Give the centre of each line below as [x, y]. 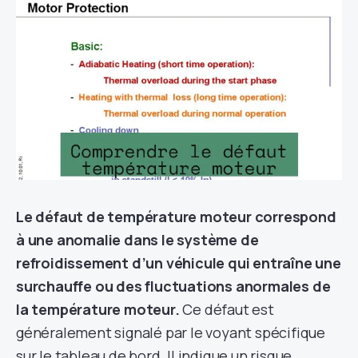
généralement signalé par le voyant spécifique [171, 333]
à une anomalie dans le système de [137, 240]
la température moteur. [98, 310]
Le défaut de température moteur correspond [176, 217]
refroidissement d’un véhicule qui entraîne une [179, 263]
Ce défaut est [227, 310]
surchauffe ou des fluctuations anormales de [173, 286]
